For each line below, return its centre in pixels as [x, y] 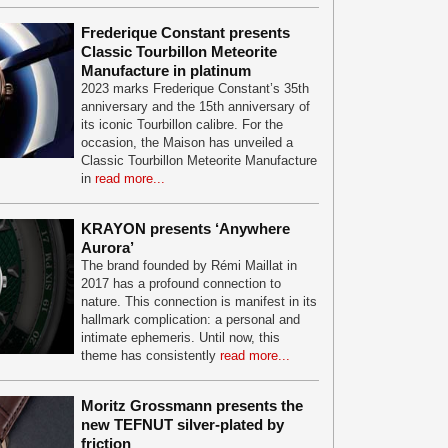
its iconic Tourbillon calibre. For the [182, 124]
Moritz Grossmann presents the [192, 405]
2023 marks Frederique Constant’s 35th [195, 88]
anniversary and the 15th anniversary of [195, 106]
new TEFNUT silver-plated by [182, 424]
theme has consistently [150, 355]
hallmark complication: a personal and [190, 319]
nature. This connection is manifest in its [199, 301]
